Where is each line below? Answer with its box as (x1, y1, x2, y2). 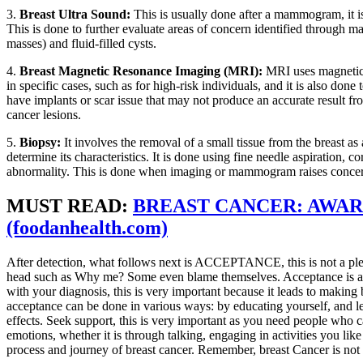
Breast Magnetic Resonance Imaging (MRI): (19, 63, 266, 78)
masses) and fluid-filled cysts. (6, 36, 156, 50)
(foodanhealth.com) (6, 216, 168, 238)
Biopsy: (19, 135, 64, 149)
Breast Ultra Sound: (19, 6, 134, 21)
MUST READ (6, 194, 122, 216)
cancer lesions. (6, 107, 81, 122)
